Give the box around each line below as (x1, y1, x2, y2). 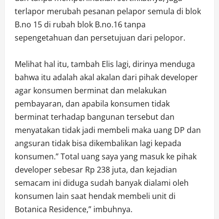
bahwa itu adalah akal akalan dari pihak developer (15, 72, 198, 83)
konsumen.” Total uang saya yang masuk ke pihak (15, 151, 197, 162)
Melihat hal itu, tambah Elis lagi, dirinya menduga (15, 59, 195, 70)
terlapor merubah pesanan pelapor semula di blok (15, 6, 201, 17)
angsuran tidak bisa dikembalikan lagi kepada (15, 138, 181, 149)
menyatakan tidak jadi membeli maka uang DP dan (15, 125, 201, 136)
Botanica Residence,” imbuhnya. (15, 204, 132, 215)
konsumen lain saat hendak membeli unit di (15, 191, 175, 202)
